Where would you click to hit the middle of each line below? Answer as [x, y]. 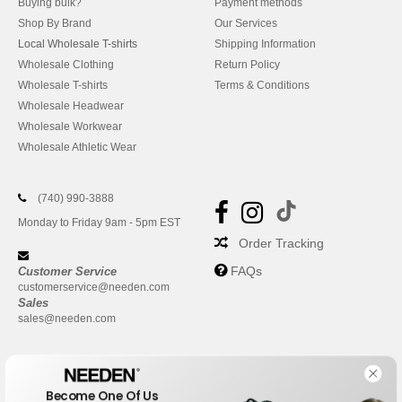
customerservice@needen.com [94, 288]
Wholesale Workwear [70, 127]
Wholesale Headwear [71, 106]
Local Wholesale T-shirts [78, 44]
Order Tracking [281, 244]
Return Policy [247, 65]
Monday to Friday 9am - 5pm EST [99, 223]
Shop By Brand [55, 24]
